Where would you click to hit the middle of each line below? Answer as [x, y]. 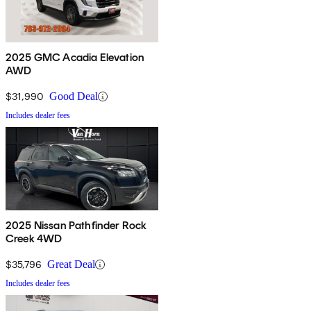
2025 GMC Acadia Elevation [75, 58]
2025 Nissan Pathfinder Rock [76, 226]
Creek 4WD [34, 239]
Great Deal [71, 264]
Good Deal [74, 96]
